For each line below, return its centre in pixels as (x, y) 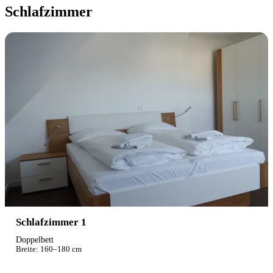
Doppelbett (34, 239)
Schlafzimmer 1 (51, 222)
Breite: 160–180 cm (48, 249)
